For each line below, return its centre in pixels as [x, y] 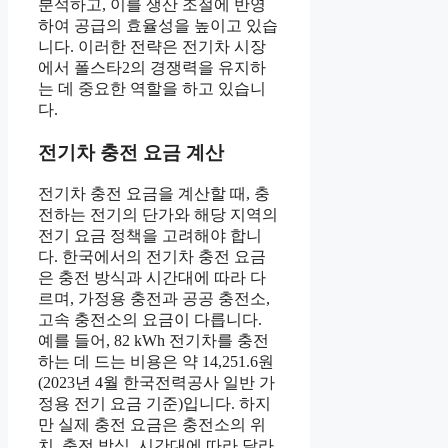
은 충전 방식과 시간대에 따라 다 [152, 278]
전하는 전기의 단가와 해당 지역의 [158, 215]
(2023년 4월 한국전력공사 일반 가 [156, 383]
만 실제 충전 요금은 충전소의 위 [152, 425]
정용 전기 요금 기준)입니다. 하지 [154, 404]
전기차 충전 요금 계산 [131, 152]
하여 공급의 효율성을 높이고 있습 [158, 25]
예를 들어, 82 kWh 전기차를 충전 [153, 341]
